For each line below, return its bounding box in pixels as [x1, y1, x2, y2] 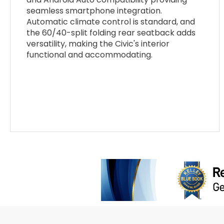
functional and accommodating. [26, 49, 153, 61]
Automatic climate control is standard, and [26, 16, 195, 28]
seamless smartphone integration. [26, 5, 162, 17]
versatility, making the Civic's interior [26, 38, 170, 50]
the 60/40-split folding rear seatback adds [26, 27, 196, 39]
